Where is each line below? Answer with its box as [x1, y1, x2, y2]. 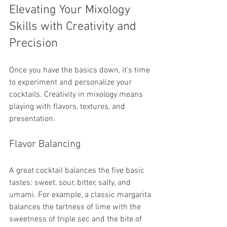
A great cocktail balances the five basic [9, 166, 146, 176]
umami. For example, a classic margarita [9, 190, 153, 201]
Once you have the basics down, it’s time [9, 65, 152, 76]
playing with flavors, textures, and [9, 102, 127, 112]
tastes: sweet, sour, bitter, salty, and [9, 178, 133, 188]
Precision [9, 36, 58, 51]
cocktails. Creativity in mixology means [9, 90, 145, 100]
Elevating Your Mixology [9, 3, 133, 18]
